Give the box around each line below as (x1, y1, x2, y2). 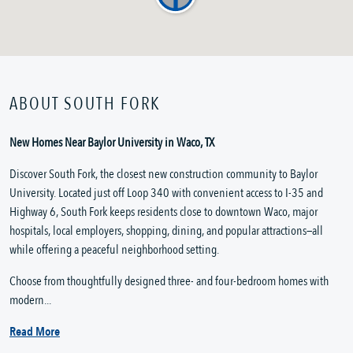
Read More (9, 323, 60, 341)
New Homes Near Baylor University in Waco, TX (9, 134, 214, 152)
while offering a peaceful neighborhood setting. (9, 241, 219, 259)
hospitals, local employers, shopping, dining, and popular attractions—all (9, 222, 323, 240)
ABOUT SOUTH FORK (9, 92, 161, 117)
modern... (9, 292, 51, 310)
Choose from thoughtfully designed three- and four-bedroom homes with (9, 273, 329, 291)
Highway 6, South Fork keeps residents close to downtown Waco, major (9, 203, 318, 221)
